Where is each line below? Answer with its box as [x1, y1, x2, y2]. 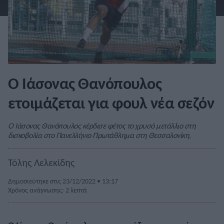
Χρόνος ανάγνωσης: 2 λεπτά [8, 185, 87, 195]
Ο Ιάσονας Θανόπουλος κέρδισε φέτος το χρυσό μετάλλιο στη [8, 121, 195, 131]
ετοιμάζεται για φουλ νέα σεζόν [8, 93, 214, 113]
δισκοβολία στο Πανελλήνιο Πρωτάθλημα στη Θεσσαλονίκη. [8, 130, 191, 140]
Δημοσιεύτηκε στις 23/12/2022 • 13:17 [8, 176, 118, 186]
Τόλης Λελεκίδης [8, 156, 74, 169]
